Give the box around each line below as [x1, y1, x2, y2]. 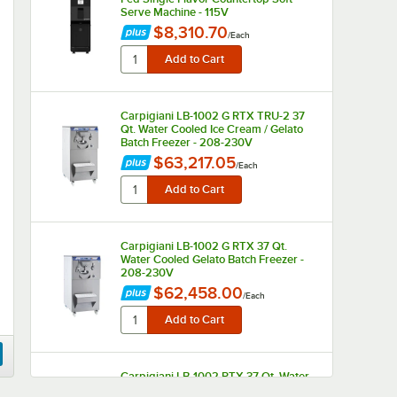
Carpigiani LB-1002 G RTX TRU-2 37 [120, 109, 305, 122]
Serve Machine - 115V [120, 5, 229, 19]
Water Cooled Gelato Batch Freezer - [120, 253, 304, 266]
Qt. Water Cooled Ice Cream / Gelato [120, 122, 303, 136]
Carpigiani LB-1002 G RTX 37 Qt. [120, 239, 287, 253]
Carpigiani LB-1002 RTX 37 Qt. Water [120, 370, 309, 383]
